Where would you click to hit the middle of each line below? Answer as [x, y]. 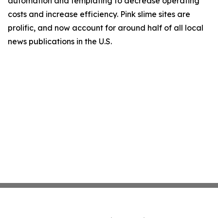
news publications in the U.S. [60, 41]
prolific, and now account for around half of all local [106, 28]
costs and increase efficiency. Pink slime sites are [99, 14]
